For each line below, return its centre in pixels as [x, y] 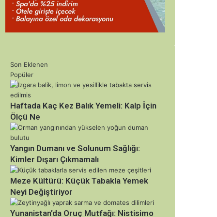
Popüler [22, 74]
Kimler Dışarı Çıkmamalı [54, 159]
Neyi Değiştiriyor [41, 192]
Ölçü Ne [25, 116]
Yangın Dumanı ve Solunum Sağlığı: [75, 148]
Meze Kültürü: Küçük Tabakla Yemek [79, 180]
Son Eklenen [29, 64]
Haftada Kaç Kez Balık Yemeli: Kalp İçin [83, 105]
